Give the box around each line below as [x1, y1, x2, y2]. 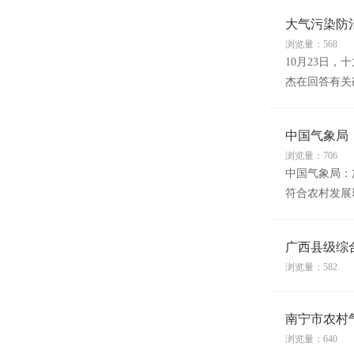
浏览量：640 [284, 333, 337, 345]
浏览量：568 [284, 39, 337, 50]
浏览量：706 [284, 150, 337, 161]
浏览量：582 [284, 262, 337, 273]
